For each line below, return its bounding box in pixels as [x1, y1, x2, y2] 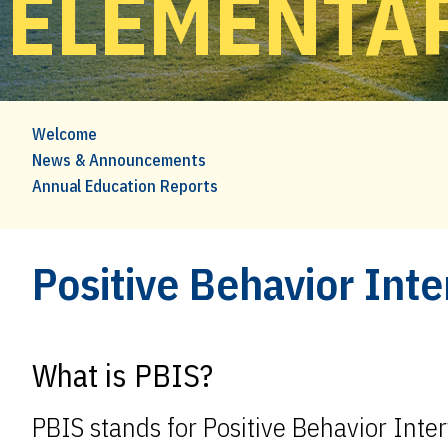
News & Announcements [32, 149, 206, 171]
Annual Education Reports [32, 175, 218, 197]
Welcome [32, 123, 97, 145]
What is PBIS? [32, 355, 213, 396]
